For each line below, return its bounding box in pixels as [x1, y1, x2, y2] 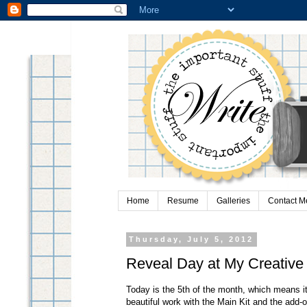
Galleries [217, 196, 250, 206]
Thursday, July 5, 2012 [129, 235, 254, 244]
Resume [167, 196, 199, 206]
